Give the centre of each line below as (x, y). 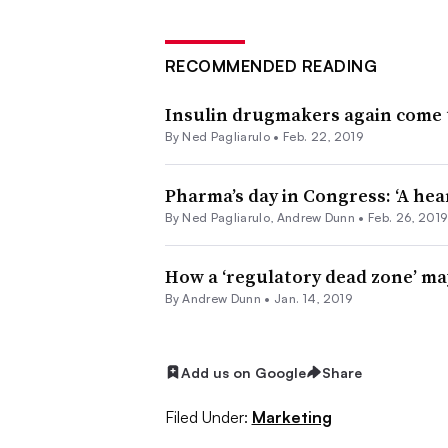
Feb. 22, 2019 (323, 136)
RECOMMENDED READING (270, 65)
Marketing (291, 417)
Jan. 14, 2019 (313, 298)
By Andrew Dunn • (219, 298)
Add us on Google (243, 372)
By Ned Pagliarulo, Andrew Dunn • (266, 217)
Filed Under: (206, 417)
